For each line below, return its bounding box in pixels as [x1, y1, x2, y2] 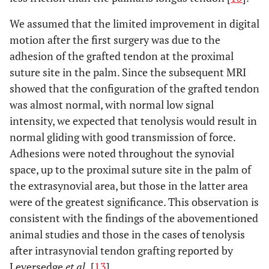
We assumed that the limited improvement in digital [10, 16, 259, 31]
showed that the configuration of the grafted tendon [10, 80, 259, 95]
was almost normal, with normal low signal [10, 97, 214, 112]
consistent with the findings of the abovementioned [10, 210, 258, 225]
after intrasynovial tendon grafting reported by [10, 243, 233, 258]
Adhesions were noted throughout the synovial [10, 145, 234, 160]
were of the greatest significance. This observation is [10, 194, 259, 209]
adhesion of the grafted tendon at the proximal [10, 48, 234, 63]
